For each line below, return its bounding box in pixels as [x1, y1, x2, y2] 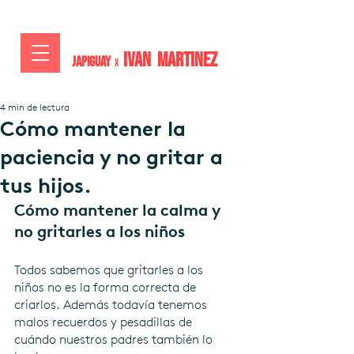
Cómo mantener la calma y [14, 201, 224, 220]
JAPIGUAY [72, 54, 113, 70]
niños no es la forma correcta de [14, 280, 199, 295]
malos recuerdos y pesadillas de [14, 314, 195, 330]
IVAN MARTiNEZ [123, 48, 217, 73]
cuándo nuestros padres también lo [14, 332, 216, 347]
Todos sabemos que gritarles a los [14, 262, 206, 277]
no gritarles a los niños [14, 222, 185, 241]
